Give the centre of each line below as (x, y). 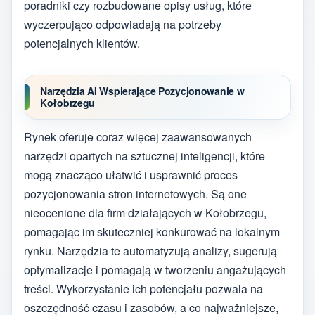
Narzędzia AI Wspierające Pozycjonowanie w (142, 90)
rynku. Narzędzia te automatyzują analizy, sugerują (150, 251)
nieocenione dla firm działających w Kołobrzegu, (145, 213)
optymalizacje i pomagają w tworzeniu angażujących (155, 270)
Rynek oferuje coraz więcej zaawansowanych (138, 137)
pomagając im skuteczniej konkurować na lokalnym (152, 232)
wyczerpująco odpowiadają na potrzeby (123, 25)
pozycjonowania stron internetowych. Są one (135, 194)
